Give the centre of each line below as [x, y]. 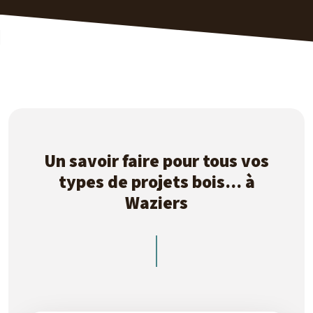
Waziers [156, 202]
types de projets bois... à [156, 181]
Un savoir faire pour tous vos [156, 160]
